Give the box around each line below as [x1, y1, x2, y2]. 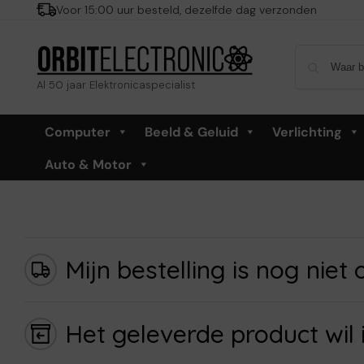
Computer [44, 123, 110, 141]
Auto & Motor [44, 155, 132, 173]
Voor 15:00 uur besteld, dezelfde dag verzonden [55, 2, 317, 17]
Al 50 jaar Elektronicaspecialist [36, 77, 195, 92]
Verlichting [271, 123, 342, 141]
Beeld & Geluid [144, 123, 238, 141]
